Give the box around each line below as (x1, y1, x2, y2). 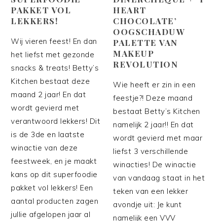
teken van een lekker (113, 186, 188, 196)
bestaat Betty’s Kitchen (113, 106, 200, 116)
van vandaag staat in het (113, 173, 205, 183)
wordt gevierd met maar (113, 133, 203, 143)
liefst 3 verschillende (113, 146, 188, 156)
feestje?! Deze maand (113, 93, 193, 103)
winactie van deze (11, 143, 78, 152)
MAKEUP (113, 47, 154, 59)
